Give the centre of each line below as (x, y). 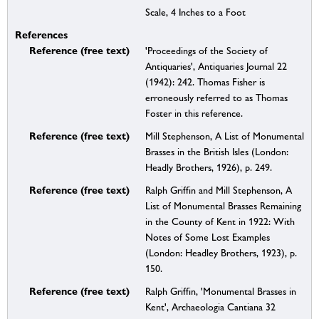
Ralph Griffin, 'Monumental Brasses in (220, 292)
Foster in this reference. (194, 114)
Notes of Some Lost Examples (207, 237)
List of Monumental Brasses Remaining (223, 206)
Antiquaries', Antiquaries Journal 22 (216, 67)
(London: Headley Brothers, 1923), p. (221, 253)
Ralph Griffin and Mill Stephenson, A (218, 190)
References (41, 35)
